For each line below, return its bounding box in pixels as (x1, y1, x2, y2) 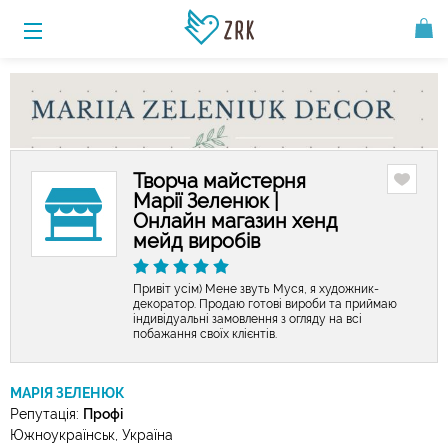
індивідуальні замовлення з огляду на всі (133, 311, 362, 326)
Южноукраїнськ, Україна (10, 426, 173, 443)
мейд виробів (133, 228, 260, 253)
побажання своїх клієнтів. (133, 326, 277, 341)
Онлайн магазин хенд (133, 208, 338, 233)
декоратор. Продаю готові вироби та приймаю (133, 296, 397, 311)
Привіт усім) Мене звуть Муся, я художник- (133, 281, 379, 296)
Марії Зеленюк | (133, 188, 279, 213)
